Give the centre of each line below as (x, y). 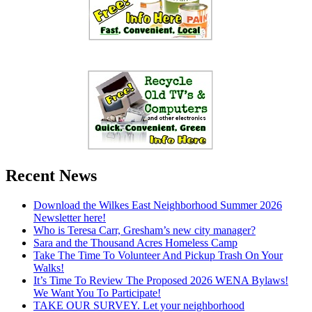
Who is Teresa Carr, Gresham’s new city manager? (145, 230)
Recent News (51, 175)
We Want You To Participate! (97, 292)
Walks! (49, 267)
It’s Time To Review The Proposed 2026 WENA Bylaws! (161, 280)
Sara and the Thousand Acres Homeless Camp (135, 242)
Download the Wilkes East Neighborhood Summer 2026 (158, 205)
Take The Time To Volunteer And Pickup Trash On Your (158, 255)
